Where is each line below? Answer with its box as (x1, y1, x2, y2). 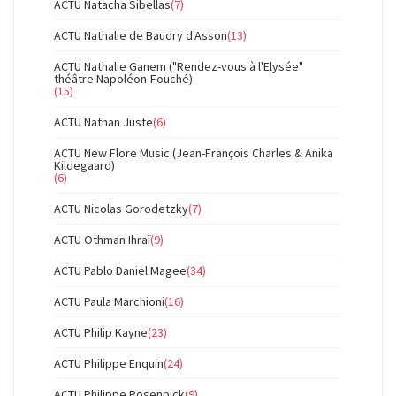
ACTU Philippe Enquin (54, 355, 164, 371)
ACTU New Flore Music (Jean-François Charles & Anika (54, 145, 333, 161)
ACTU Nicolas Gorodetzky (54, 201, 188, 217)
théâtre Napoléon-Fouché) (54, 71, 193, 87)
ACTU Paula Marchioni (54, 293, 164, 309)
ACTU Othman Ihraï (54, 232, 150, 247)
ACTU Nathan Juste (54, 114, 153, 130)
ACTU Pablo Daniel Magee (54, 263, 187, 278)
